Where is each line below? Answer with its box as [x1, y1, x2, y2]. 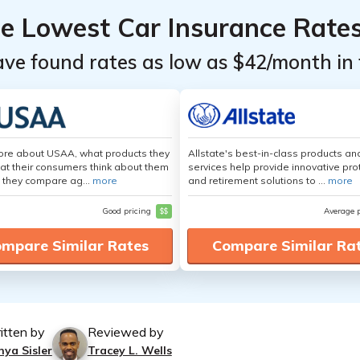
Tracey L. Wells [87, 343, 172, 358]
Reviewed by [87, 324, 164, 340]
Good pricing [102, 206, 153, 216]
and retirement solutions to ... [188, 174, 328, 186]
